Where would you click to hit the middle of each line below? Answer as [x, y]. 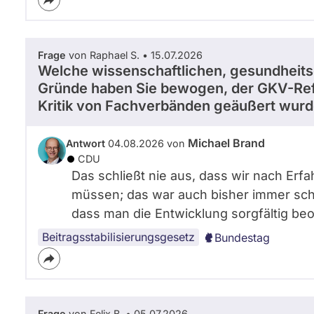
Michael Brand [226, 143]
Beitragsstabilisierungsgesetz [118, 237]
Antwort [86, 143]
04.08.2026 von [146, 143]
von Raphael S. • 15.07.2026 [134, 55]
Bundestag [242, 238]
